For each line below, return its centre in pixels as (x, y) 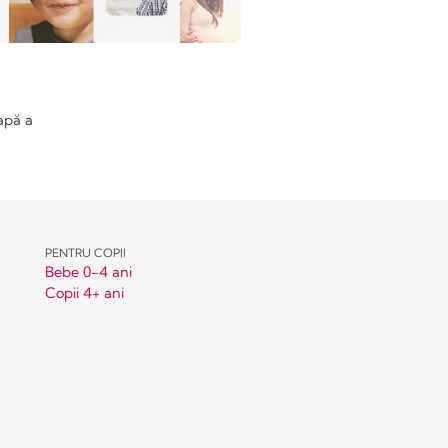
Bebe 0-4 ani (89, 272)
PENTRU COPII (86, 252)
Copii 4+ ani (85, 292)
